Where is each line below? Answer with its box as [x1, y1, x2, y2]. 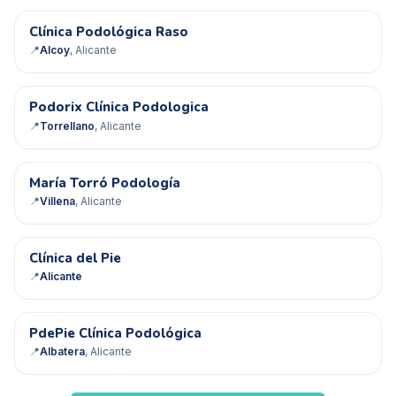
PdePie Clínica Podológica [29, 324, 202, 343]
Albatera [40, 345, 85, 359]
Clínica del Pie [29, 248, 121, 267]
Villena [40, 194, 75, 208]
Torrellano [40, 118, 95, 133]
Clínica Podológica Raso [29, 23, 188, 42]
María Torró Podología [29, 173, 180, 192]
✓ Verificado [312, 23, 366, 34]
